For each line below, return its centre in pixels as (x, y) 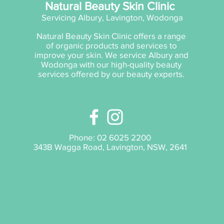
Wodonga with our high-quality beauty (111, 64)
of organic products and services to (111, 45)
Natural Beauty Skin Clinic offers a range (111, 36)
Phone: (83, 137)
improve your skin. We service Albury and (111, 55)
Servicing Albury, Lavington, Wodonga (112, 17)
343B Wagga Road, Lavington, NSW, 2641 (110, 147)
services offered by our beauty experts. (111, 74)
